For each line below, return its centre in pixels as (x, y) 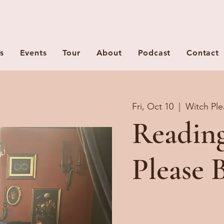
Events (33, 52)
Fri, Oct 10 (153, 107)
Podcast (154, 52)
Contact (203, 52)
